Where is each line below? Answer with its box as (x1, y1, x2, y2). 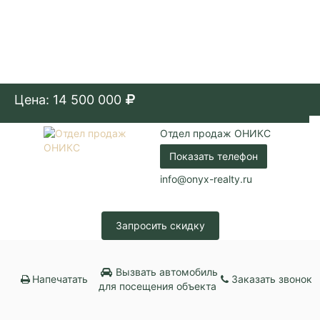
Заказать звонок (231, 272, 313, 285)
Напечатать (32, 272, 89, 285)
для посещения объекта (99, 279, 217, 292)
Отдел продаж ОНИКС (160, 126, 271, 139)
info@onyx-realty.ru (160, 172, 252, 185)
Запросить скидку (115, 219, 205, 231)
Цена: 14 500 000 (14, 91, 121, 107)
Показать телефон (169, 149, 258, 162)
